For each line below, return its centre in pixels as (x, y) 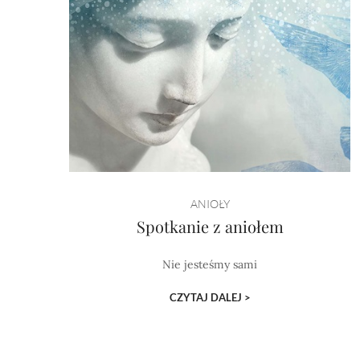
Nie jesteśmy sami (210, 264)
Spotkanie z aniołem (210, 226)
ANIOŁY (210, 204)
